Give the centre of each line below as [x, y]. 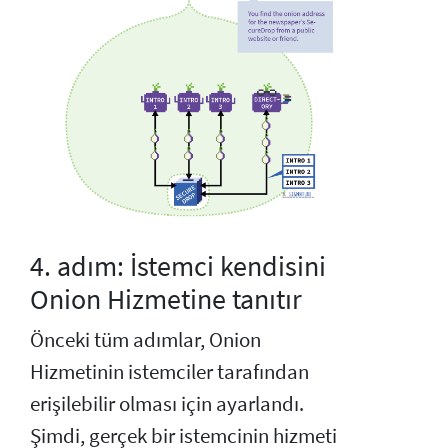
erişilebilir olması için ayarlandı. [167, 403]
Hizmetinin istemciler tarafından [169, 371]
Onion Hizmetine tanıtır [166, 298]
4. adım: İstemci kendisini [178, 265]
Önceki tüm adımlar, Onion [145, 339]
